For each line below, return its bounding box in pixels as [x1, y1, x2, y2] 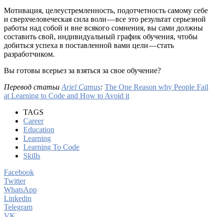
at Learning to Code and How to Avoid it [4, 91, 129, 100]
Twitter [4, 176, 26, 185]
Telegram [4, 202, 32, 211]
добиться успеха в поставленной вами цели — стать [4, 41, 174, 49]
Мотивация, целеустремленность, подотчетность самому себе [4, 6, 208, 15]
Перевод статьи [4, 82, 62, 91]
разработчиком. [4, 49, 55, 58]
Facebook [4, 168, 34, 176]
